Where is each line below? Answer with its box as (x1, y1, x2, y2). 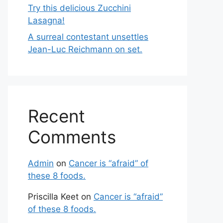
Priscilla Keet (28, 192, 79, 202)
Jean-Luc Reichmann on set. (28, 44, 142, 54)
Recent (28, 106, 85, 126)
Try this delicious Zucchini (28, 2, 131, 13)
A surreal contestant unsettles (28, 32, 148, 42)
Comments (28, 126, 116, 147)
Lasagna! (28, 15, 65, 25)
